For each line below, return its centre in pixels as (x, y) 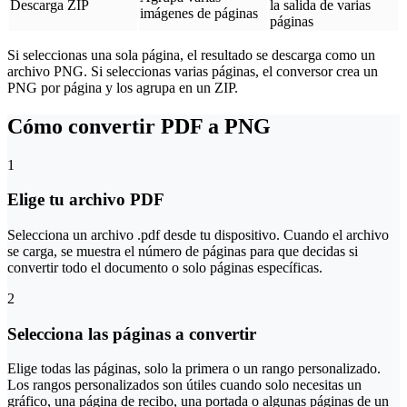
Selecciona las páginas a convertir (132, 333)
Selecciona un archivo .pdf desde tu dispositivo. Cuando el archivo (198, 234)
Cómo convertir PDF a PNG (139, 126)
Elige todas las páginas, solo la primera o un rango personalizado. (194, 369)
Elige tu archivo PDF (86, 200)
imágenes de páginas (199, 13)
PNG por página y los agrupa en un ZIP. (123, 87)
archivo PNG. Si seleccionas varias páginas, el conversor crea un (193, 71)
